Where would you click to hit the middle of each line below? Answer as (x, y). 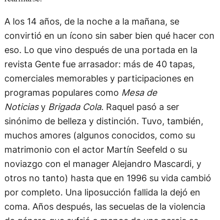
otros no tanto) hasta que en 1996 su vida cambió (108, 178)
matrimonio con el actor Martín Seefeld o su (96, 149)
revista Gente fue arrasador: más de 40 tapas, (99, 64)
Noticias (21, 106)
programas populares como (63, 92)
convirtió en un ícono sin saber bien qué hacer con (109, 35)
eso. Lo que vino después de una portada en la (101, 49)
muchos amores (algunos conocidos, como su (99, 135)
